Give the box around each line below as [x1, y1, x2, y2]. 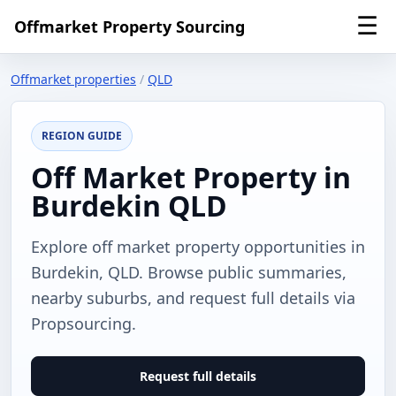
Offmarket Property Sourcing [14, 15, 245, 37]
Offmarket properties [11, 71, 136, 88]
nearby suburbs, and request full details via [31, 287, 355, 308]
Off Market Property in [31, 158, 351, 196]
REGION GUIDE [42, 128, 122, 143]
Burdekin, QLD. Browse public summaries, [31, 262, 346, 283]
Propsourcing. [31, 313, 136, 334]
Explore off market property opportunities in [31, 236, 365, 257]
